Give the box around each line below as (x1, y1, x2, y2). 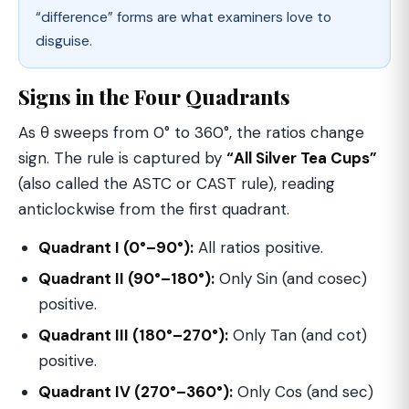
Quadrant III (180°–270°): (38, 325, 228, 346)
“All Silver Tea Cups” (226, 148, 377, 169)
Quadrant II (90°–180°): (38, 268, 215, 289)
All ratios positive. (194, 237, 323, 258)
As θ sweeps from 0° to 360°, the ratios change (18, 122, 364, 143)
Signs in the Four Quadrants (18, 83, 290, 111)
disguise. (36, 32, 92, 51)
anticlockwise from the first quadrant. (18, 199, 289, 220)
